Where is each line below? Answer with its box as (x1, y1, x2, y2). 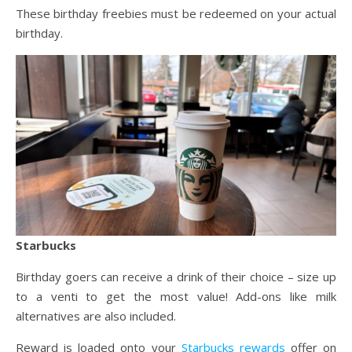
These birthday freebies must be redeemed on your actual (16, 5, 336, 21)
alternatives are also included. (16, 307, 176, 324)
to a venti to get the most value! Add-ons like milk (16, 288, 336, 304)
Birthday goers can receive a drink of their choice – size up (16, 268, 336, 284)
